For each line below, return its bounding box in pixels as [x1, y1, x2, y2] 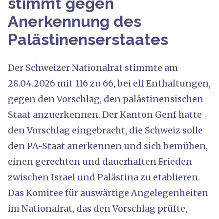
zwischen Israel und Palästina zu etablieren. [8, 171, 200, 183]
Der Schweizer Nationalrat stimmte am [8, 62, 178, 73]
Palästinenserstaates [8, 30, 168, 48]
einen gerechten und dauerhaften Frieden [8, 155, 192, 167]
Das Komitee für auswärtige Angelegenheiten [8, 187, 208, 198]
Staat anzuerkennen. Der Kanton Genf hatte [8, 109, 202, 120]
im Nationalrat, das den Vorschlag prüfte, [8, 202, 187, 214]
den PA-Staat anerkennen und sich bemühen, [8, 140, 208, 152]
